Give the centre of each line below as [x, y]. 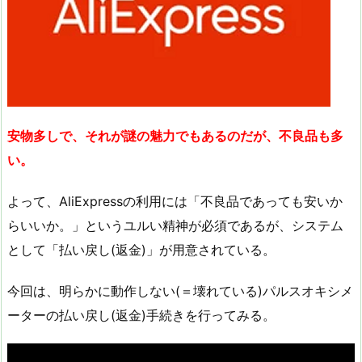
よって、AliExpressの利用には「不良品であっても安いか [175, 201]
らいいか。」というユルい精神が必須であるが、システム [175, 225]
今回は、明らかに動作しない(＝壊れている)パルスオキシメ [180, 290]
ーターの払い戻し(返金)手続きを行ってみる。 [141, 315]
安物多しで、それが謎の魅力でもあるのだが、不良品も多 [175, 135]
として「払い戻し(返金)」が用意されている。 [141, 249]
